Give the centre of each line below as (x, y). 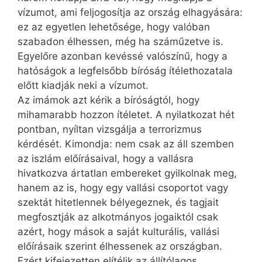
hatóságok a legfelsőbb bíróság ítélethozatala (125, 70)
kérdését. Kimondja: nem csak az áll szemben (126, 144)
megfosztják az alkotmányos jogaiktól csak (118, 217)
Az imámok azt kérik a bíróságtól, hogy (108, 100)
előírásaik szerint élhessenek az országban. (120, 246)
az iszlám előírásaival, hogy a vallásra (106, 158)
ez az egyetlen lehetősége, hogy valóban (114, 27)
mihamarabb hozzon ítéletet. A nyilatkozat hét (126, 114)
